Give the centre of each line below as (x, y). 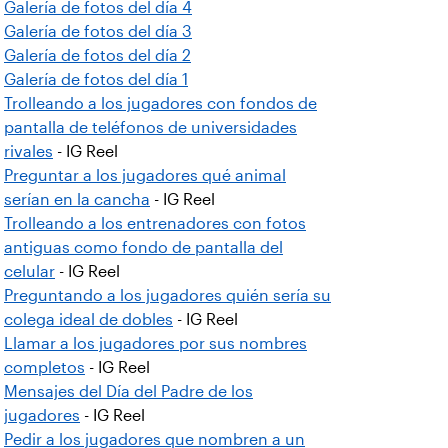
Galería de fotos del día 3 (98, 31)
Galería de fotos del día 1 (96, 79)
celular (29, 271)
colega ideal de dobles (88, 319)
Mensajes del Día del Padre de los (128, 391)
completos (44, 367)
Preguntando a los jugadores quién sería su (167, 295)
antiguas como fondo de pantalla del (143, 247)
